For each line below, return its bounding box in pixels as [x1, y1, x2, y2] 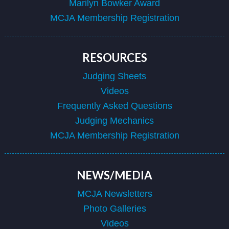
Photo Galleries [83, 203, 146, 214]
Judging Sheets [83, 71, 146, 81]
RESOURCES [82, 50, 147, 64]
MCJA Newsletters [77, 188, 152, 199]
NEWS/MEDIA [77, 168, 152, 182]
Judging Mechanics [75, 115, 154, 126]
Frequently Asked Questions [57, 100, 172, 111]
